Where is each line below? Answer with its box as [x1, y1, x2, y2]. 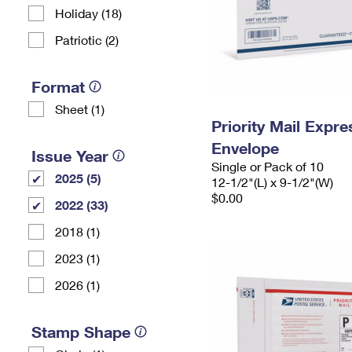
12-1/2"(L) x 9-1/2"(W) [211, 174, 333, 189]
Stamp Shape [31, 322, 130, 341]
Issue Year [31, 146, 108, 165]
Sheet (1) [55, 101, 104, 116]
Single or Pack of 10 [211, 159, 324, 174]
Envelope [211, 138, 279, 157]
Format [31, 77, 85, 96]
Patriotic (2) [55, 32, 119, 47]
